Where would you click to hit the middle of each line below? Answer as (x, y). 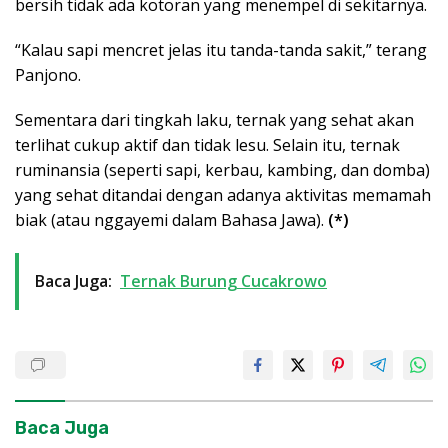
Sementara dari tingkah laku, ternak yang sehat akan (214, 120)
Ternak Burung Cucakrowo (223, 281)
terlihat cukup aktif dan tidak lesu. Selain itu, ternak (207, 145)
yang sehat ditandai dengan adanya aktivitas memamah (223, 195)
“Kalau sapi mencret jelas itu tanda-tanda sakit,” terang (221, 50)
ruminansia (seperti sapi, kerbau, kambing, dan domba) (222, 170)
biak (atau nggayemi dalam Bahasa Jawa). (171, 220)
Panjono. (48, 75)
